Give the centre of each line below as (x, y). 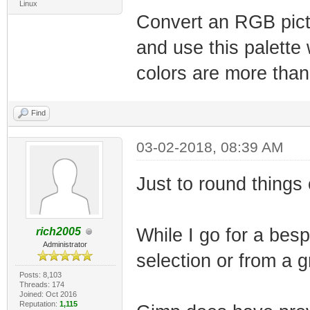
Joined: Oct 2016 (48, 294)
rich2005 (58, 232)
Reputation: (39, 304)
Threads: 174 (42, 285)
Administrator (65, 245)
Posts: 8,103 (40, 275)
